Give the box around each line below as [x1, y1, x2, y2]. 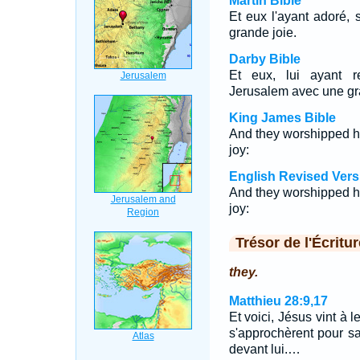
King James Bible [228, 111, 336, 125]
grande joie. [228, 26, 297, 39]
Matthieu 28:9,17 [228, 294, 328, 308]
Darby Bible [228, 52, 301, 66]
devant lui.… [228, 342, 301, 356]
